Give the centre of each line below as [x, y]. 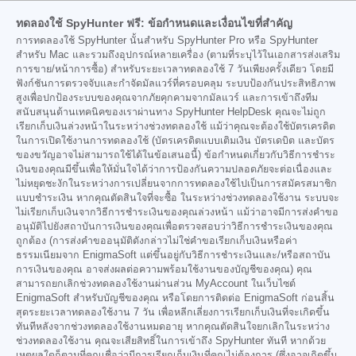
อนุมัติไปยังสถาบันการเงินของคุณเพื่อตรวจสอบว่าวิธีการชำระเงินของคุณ [174, 227]
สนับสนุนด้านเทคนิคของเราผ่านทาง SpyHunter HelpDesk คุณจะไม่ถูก [171, 112]
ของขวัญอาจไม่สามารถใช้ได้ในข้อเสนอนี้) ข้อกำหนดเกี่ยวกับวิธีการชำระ [176, 155]
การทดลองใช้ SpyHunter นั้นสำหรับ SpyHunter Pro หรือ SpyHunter [167, 41]
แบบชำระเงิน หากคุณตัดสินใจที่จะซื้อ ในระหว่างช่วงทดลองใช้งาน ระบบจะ [178, 198]
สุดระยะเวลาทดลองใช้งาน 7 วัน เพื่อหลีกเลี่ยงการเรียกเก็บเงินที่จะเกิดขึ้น [173, 313]
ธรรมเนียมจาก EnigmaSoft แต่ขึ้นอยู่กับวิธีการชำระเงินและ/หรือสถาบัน [173, 255]
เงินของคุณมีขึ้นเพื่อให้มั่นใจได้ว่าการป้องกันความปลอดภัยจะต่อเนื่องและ [174, 170]
